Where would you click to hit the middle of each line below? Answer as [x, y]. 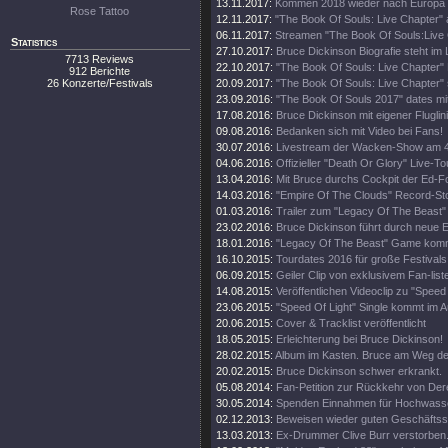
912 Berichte [100, 71]
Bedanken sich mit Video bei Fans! [359, 131]
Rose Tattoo [100, 11]
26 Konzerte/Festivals [100, 83]
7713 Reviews [100, 59]
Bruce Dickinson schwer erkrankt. [359, 371]
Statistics [34, 42]
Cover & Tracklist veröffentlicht [351, 323]
